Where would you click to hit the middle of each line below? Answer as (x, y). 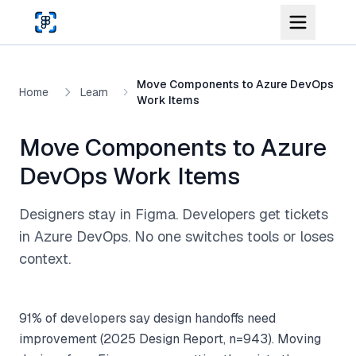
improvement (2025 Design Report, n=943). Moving (170, 339)
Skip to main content (66, 15)
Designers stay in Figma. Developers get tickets (174, 214)
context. (45, 259)
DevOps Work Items (130, 176)
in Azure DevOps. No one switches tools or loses (176, 236)
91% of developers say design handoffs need (147, 318)
